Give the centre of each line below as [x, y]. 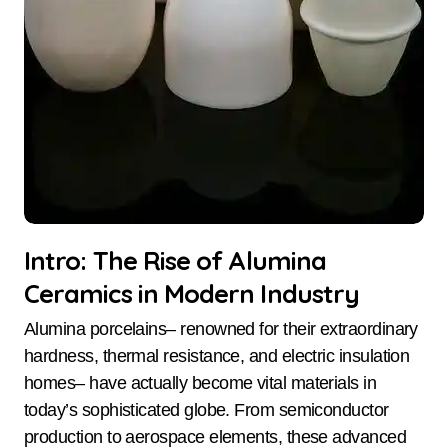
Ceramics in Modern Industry [192, 293]
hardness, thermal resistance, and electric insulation [217, 356]
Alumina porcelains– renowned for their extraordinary [30, 329]
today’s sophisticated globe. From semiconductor [206, 410]
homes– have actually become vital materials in [200, 383]
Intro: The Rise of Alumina [175, 260]
